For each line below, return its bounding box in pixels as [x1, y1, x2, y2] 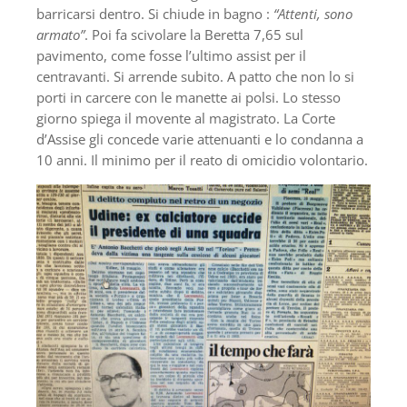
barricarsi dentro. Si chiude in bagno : [36, 4, 273, 23]
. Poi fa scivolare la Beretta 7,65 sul [84, 25, 303, 44]
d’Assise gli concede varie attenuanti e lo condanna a [36, 129, 363, 148]
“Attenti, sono [273, 4, 352, 23]
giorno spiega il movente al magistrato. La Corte [36, 108, 335, 127]
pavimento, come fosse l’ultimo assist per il [36, 45, 306, 65]
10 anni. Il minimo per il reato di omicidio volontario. [36, 150, 368, 169]
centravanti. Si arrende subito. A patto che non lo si [36, 66, 354, 85]
